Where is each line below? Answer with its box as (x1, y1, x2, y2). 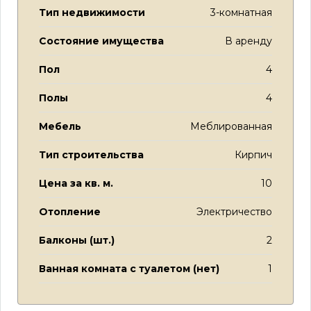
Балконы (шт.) (39, 234, 115, 246)
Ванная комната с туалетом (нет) (39, 262, 219, 275)
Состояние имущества (39, 35, 164, 47)
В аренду (225, 35, 272, 47)
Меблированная (190, 120, 272, 133)
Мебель (39, 120, 81, 133)
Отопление (39, 205, 101, 218)
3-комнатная (210, 6, 272, 19)
